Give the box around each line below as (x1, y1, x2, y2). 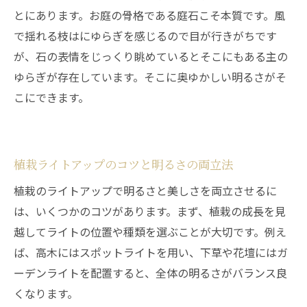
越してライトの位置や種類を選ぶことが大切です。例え (14, 223, 286, 240)
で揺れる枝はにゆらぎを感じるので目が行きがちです (14, 27, 277, 44)
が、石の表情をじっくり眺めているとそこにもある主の (14, 48, 288, 64)
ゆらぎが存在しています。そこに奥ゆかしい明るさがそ (14, 69, 286, 85)
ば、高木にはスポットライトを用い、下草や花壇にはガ (14, 244, 288, 260)
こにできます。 (14, 89, 89, 106)
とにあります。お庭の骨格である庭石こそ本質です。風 (14, 7, 285, 23)
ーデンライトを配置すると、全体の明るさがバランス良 (14, 265, 287, 281)
